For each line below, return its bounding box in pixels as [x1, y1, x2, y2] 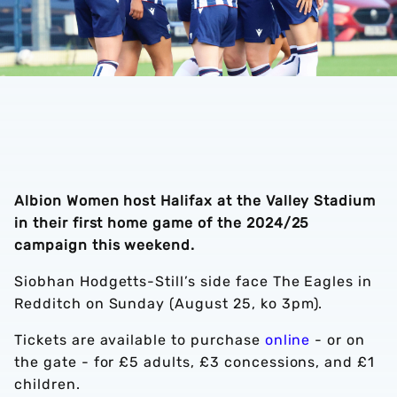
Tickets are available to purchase [14, 331, 265, 348]
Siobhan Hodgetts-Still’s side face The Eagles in [14, 273, 373, 290]
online [264, 331, 311, 348]
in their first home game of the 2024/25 [14, 214, 310, 231]
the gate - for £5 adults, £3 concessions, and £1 [14, 354, 376, 370]
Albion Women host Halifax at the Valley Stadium [14, 192, 377, 209]
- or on [310, 331, 366, 348]
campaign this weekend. [14, 237, 196, 253]
